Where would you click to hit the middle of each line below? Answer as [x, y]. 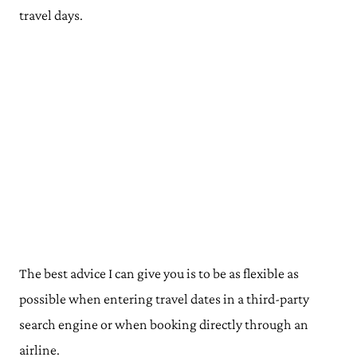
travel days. [51, 15]
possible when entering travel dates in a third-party [164, 299]
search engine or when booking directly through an [164, 324]
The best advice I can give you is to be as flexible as [159, 273]
